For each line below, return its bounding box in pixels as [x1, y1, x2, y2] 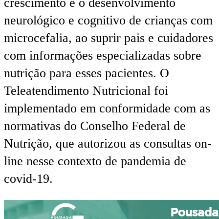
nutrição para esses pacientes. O [4, 66, 169, 80]
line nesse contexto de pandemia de [4, 153, 186, 168]
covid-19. [4, 171, 53, 186]
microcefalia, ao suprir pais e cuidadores [4, 30, 213, 45]
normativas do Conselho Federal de [4, 118, 186, 133]
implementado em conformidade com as [4, 101, 210, 115]
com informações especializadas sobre [4, 48, 201, 63]
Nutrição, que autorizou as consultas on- [4, 136, 212, 151]
